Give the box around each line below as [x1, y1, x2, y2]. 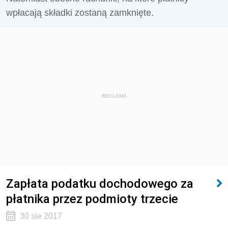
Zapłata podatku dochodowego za [6, 176, 193, 191]
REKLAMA [101, 93, 127, 99]
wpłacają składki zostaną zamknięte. [6, 8, 154, 18]
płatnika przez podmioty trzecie [6, 191, 178, 206]
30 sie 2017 [19, 212, 62, 220]
